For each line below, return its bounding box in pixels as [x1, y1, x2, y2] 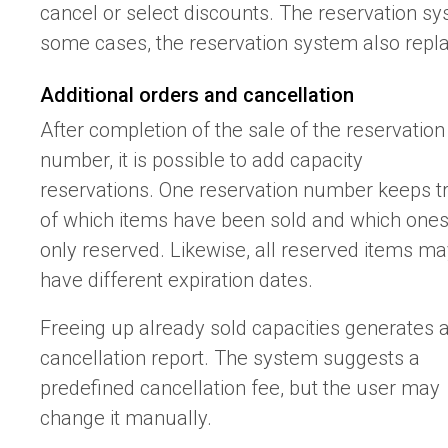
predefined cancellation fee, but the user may [40, 375, 440, 400]
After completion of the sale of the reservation [40, 117, 445, 142]
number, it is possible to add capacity [40, 147, 363, 172]
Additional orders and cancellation [40, 83, 354, 108]
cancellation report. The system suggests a [40, 345, 420, 370]
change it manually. [40, 405, 212, 430]
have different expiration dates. [40, 267, 313, 292]
